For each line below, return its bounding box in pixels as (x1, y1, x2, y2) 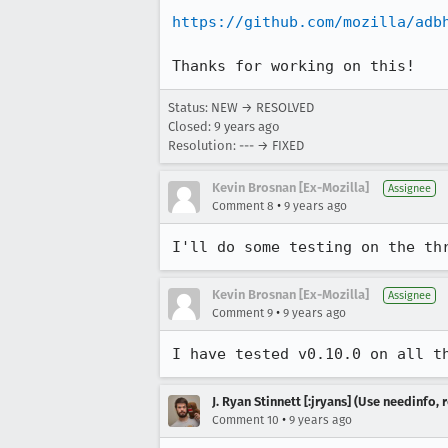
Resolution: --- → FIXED (168, 138, 304, 153)
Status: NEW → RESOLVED (168, 100, 314, 115)
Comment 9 (212, 306, 273, 320)
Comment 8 (212, 199, 274, 213)
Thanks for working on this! (172, 57, 415, 75)
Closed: (168, 119, 214, 134)
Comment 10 (212, 413, 279, 427)
